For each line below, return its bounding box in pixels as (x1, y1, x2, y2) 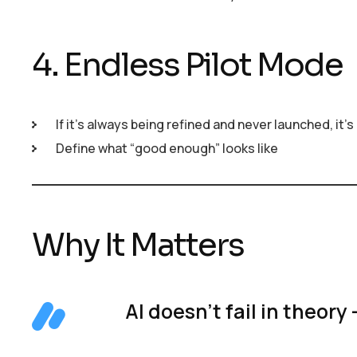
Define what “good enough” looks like (56, 139, 278, 157)
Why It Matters (32, 224, 244, 265)
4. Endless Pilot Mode (32, 45, 343, 86)
